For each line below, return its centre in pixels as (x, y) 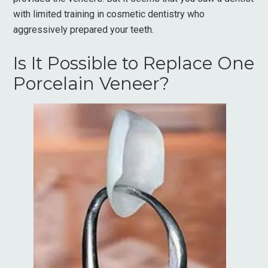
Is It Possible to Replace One (134, 63)
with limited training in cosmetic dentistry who (109, 14)
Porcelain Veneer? (92, 83)
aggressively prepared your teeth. (84, 30)
